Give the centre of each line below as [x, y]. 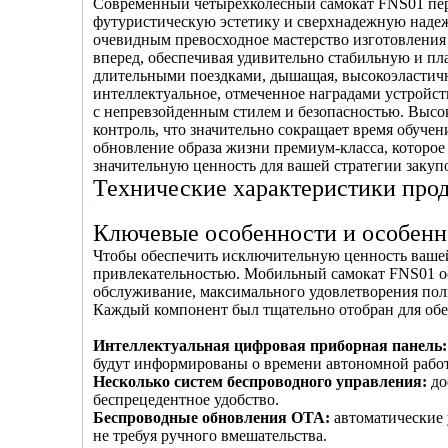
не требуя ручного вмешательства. [210, 435]
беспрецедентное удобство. [186, 399]
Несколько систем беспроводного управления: [262, 381]
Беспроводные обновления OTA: [213, 417]
